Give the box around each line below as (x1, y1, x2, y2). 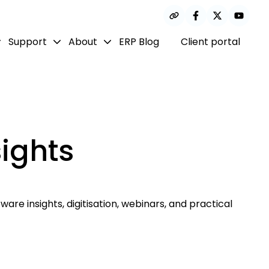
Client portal (181, 34, 240, 49)
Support (8, 34, 47, 49)
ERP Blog (119, 34, 159, 49)
